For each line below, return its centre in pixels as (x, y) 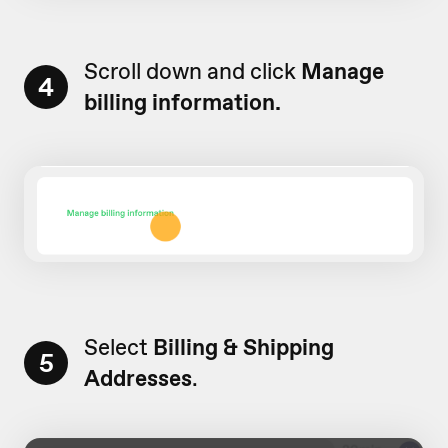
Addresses (138, 377)
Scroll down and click (192, 71)
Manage (342, 71)
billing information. (182, 102)
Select (118, 346)
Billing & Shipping (243, 346)
